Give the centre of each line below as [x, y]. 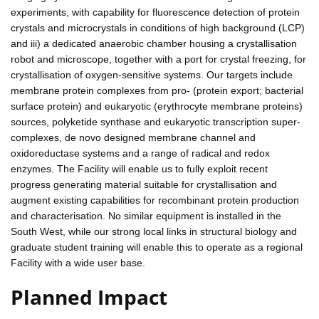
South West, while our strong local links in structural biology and [154, 231]
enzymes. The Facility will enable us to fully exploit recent [139, 168]
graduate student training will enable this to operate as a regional [157, 247]
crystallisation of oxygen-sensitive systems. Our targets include [152, 74]
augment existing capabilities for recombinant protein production [155, 200]
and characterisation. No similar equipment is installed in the [146, 215]
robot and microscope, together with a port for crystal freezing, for [158, 59]
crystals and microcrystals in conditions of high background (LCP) [158, 27]
